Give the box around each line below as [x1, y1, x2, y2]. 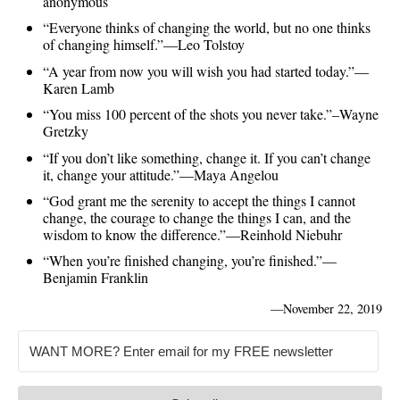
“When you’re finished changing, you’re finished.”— [43, 251, 337, 271]
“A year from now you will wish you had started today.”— [43, 61, 369, 80]
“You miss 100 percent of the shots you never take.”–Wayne [43, 104, 379, 124]
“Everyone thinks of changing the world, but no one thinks [43, 18, 371, 37]
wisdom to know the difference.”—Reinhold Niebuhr [43, 225, 342, 245]
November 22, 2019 [283, 300, 382, 318]
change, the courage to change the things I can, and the [43, 208, 351, 228]
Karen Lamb [43, 78, 114, 97]
